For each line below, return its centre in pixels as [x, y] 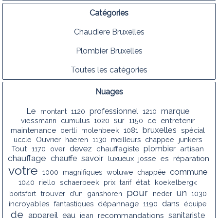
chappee [159, 139]
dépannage [118, 204]
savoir [92, 158]
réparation [191, 158]
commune [189, 172]
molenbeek [100, 130]
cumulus [75, 120]
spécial [193, 130]
